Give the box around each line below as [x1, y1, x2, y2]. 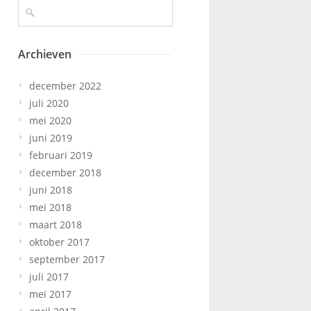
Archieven [18, 47, 72, 62]
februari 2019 [29, 149, 92, 162]
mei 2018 [29, 201, 72, 215]
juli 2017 [29, 270, 69, 284]
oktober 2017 [29, 235, 90, 249]
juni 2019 [29, 131, 72, 145]
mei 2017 [29, 287, 72, 301]
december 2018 [29, 166, 101, 180]
